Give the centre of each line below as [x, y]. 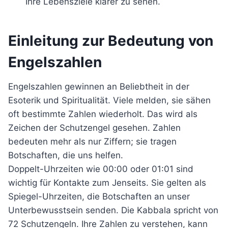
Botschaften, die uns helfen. [66, 155]
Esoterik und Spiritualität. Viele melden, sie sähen [109, 100]
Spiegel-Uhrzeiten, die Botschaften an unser [99, 196]
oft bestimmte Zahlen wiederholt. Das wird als [103, 114]
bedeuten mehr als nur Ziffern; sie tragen [92, 141]
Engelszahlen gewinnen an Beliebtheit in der [99, 87]
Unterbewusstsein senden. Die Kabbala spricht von [113, 210]
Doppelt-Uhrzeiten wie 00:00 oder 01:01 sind [101, 169]
